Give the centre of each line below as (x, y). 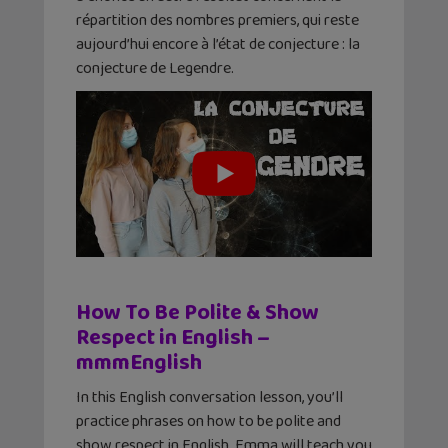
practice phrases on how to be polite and (208, 422)
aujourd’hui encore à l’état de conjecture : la (218, 44)
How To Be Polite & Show (197, 313)
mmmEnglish (139, 363)
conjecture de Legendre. (155, 68)
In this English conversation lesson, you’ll (209, 398)
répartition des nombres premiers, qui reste (217, 20)
